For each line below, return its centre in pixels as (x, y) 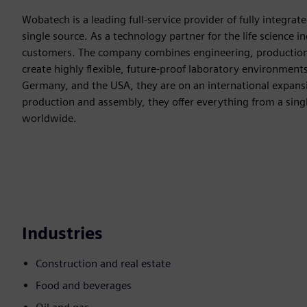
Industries (62, 234)
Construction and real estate (103, 264)
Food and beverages (84, 286)
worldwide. (49, 119)
